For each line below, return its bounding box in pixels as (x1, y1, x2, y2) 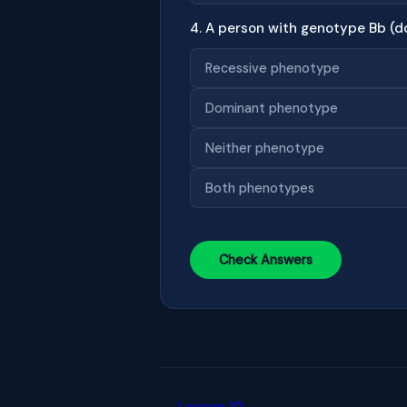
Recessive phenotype (205, 59, 340, 76)
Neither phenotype (205, 139, 324, 156)
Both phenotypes (205, 179, 314, 196)
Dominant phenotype (205, 99, 338, 116)
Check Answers (219, 251, 313, 268)
